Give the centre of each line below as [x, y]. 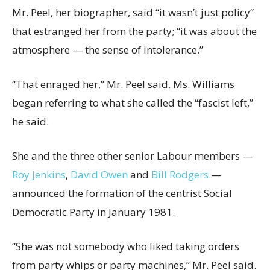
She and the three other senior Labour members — [132, 156]
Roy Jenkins [39, 175]
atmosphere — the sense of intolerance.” [108, 50]
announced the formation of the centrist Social [122, 193]
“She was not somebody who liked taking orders [126, 246]
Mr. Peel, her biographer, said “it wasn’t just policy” [133, 13]
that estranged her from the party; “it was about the [134, 31]
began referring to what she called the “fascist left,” [133, 103]
